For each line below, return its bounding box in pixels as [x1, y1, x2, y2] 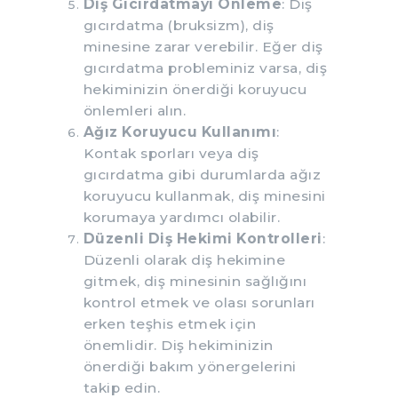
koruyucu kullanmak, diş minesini [83, 187, 326, 204]
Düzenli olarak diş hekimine [83, 251, 285, 268]
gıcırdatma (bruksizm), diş [83, 16, 275, 34]
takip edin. [83, 378, 160, 396]
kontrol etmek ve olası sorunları [83, 293, 315, 311]
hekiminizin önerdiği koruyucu [83, 80, 306, 98]
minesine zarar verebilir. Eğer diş [83, 37, 323, 55]
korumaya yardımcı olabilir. [83, 208, 280, 226]
